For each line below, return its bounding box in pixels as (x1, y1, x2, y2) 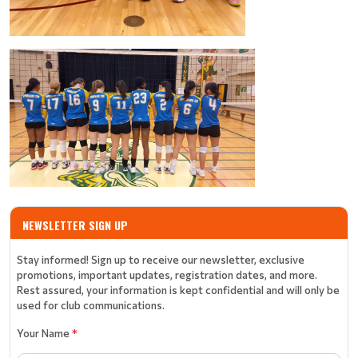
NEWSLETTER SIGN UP (22, 216, 128, 233)
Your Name (17, 325, 72, 340)
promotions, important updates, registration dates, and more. (17, 267, 317, 281)
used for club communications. (17, 297, 165, 312)
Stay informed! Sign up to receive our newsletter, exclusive (17, 252, 304, 266)
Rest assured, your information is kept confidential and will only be (17, 282, 340, 296)
